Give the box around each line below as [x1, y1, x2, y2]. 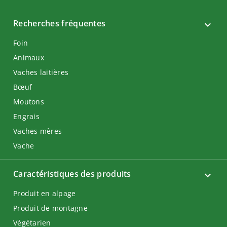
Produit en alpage [13, 188, 76, 198]
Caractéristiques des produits [13, 168, 131, 179]
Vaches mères [13, 126, 62, 136]
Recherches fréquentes [13, 18, 106, 29]
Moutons [13, 97, 44, 106]
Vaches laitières [13, 67, 68, 77]
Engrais [13, 111, 40, 121]
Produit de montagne [13, 203, 88, 213]
